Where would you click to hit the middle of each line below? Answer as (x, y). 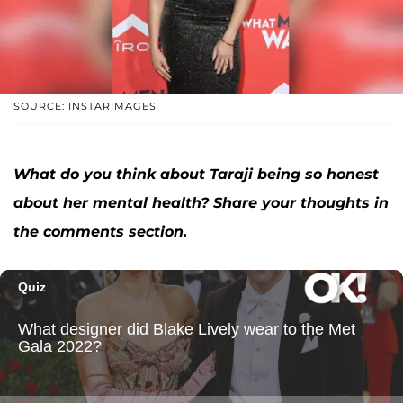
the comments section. (100, 232)
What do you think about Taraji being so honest (196, 175)
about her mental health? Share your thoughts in (201, 203)
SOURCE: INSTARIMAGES (85, 107)
